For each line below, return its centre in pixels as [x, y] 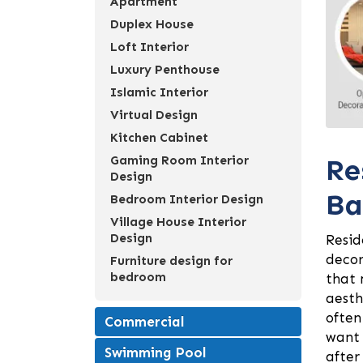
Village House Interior [178, 222]
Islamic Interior [159, 92]
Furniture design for [171, 261]
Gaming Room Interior [179, 160]
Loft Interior [149, 47]
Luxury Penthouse [165, 70]
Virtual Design [154, 115]
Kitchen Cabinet [159, 138]
